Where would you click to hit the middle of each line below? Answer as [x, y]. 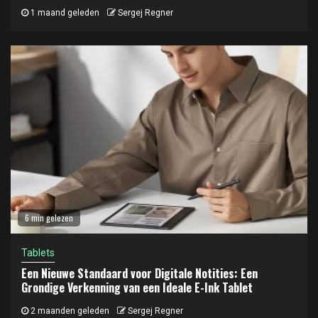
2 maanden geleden [69, 311]
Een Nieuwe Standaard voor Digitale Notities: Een [139, 273]
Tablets [38, 252]
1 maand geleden [64, 12]
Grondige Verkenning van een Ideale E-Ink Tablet [137, 287]
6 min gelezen [49, 217]
